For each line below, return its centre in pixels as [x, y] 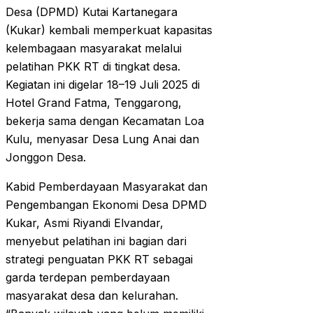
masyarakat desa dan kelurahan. [92, 296]
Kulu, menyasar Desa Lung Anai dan [102, 139]
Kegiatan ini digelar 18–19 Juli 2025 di [103, 85]
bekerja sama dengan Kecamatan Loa [105, 121]
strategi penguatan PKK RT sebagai [99, 260]
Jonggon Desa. [46, 158]
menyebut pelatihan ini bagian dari [96, 241]
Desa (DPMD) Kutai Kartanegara [92, 12]
